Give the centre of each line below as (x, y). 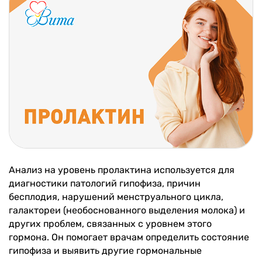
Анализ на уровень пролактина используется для (122, 170)
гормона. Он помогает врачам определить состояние (129, 237)
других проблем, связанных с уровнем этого (110, 223)
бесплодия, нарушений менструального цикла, (116, 196)
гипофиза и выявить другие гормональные (105, 250)
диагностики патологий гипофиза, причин (105, 183)
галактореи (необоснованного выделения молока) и (127, 210)
